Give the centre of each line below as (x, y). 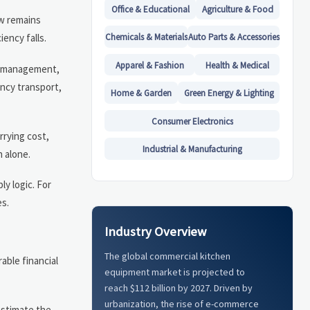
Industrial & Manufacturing (192, 149)
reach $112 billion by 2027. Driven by (179, 288)
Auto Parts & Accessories (234, 37)
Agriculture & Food (238, 9)
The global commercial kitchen (168, 256)
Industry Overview (156, 231)
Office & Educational (150, 9)
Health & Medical (237, 65)
